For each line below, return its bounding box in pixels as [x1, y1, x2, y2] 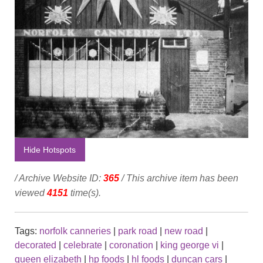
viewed [15, 188, 47, 198]
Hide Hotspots [23, 145, 76, 155]
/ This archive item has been [119, 173, 238, 184]
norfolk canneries [39, 226, 111, 237]
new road [164, 226, 203, 237]
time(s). [68, 188, 101, 198]
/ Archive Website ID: [15, 173, 103, 184]
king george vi [160, 240, 219, 251]
